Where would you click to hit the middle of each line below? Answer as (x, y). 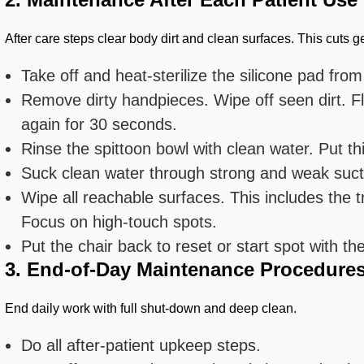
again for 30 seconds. (100, 124)
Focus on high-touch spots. (119, 222)
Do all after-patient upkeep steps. (141, 345)
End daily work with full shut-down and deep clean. (151, 308)
